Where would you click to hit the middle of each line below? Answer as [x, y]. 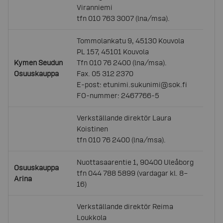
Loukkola [92, 217]
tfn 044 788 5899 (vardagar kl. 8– [133, 173]
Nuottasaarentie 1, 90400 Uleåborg [135, 162]
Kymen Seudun [39, 62]
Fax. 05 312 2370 [105, 73]
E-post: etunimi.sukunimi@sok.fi [132, 84]
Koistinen [93, 129]
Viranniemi [95, 7]
